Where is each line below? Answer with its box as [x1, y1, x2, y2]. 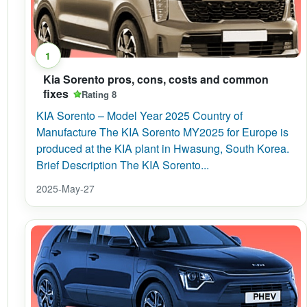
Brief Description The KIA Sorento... [36, 157, 209, 173]
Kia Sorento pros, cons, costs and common [43, 71, 269, 87]
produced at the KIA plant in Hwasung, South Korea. [36, 140, 289, 156]
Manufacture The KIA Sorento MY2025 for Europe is [36, 124, 288, 140]
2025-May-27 [36, 182, 95, 195]
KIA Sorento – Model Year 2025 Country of [36, 108, 243, 123]
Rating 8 [82, 87, 116, 101]
